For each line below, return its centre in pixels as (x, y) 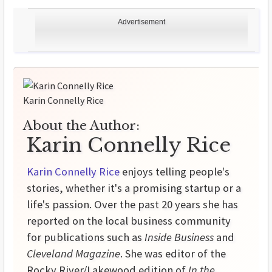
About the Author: (81, 126)
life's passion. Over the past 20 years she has (132, 205)
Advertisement (141, 22)
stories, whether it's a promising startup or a (134, 188)
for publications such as (86, 237)
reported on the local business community (129, 221)
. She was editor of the (173, 254)
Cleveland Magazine (73, 254)
